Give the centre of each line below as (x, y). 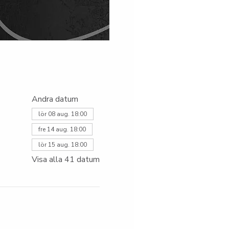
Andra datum (55, 99)
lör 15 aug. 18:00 (63, 145)
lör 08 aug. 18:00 (63, 114)
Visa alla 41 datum (66, 159)
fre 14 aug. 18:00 (62, 129)
